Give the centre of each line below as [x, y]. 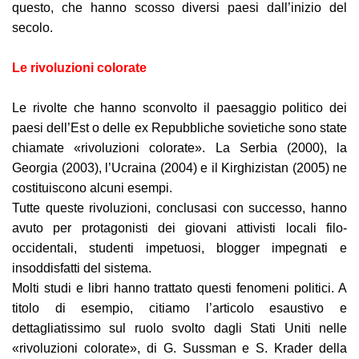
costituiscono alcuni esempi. [92, 188]
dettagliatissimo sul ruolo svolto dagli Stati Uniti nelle [179, 328]
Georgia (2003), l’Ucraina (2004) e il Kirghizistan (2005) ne [179, 168]
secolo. [32, 28]
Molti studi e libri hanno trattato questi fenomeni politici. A [179, 288]
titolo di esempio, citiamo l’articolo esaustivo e [179, 308]
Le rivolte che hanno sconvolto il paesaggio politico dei [179, 108]
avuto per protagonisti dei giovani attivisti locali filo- [179, 228]
